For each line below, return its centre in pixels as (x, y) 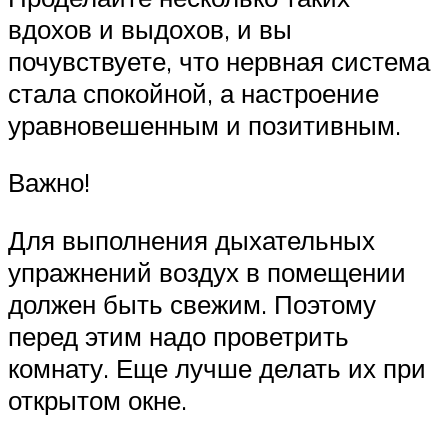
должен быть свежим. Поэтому (192, 304)
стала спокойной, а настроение (193, 92)
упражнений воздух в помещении (207, 272)
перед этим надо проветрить (178, 336)
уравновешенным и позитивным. (204, 124)
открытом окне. (97, 400)
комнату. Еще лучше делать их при (217, 368)
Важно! (49, 182)
